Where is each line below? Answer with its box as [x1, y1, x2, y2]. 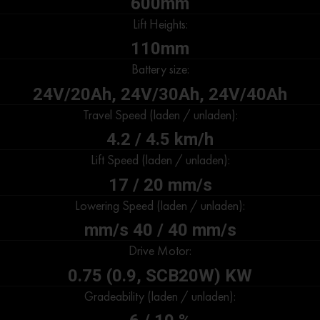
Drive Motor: [129, 242, 191, 259]
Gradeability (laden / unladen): [84, 287, 236, 304]
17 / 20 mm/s [108, 174, 212, 195]
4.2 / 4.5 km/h [106, 129, 214, 150]
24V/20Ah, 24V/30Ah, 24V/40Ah [33, 84, 287, 104]
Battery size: [131, 61, 189, 78]
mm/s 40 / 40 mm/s [84, 220, 236, 241]
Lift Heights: [132, 15, 188, 32]
